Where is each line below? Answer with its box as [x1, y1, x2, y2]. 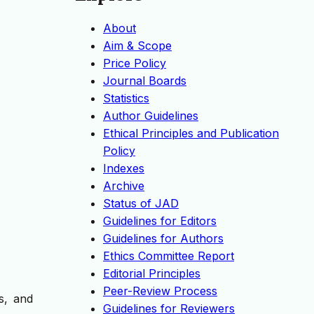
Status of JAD [103, 196, 179, 211]
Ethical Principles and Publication [103, 126, 279, 141]
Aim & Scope [103, 39, 172, 53]
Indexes [103, 161, 144, 176]
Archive [103, 179, 144, 193]
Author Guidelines [103, 109, 198, 123]
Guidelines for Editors [103, 214, 217, 228]
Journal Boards [103, 74, 186, 88]
